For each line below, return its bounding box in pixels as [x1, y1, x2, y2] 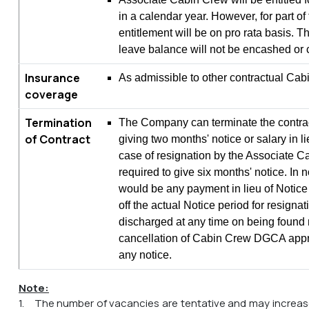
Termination [25, 114, 92, 130]
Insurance [25, 70, 80, 86]
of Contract [25, 131, 90, 147]
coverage [25, 86, 78, 102]
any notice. [119, 248, 172, 261]
